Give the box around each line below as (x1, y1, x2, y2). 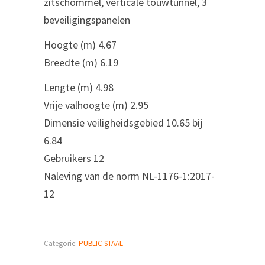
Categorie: (44, 238, 79, 248)
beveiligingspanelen (44, 13, 130, 27)
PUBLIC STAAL (79, 238, 123, 248)
